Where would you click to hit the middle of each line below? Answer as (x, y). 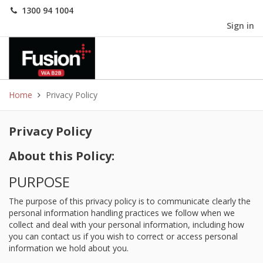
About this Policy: (62, 156)
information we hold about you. (69, 248)
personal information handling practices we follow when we (122, 213)
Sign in (240, 26)
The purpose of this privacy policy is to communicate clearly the (130, 201)
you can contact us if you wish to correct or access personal (123, 236)
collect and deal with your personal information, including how (127, 225)
